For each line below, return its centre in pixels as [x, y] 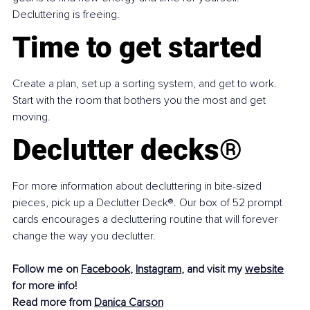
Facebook [106, 270]
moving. [31, 117]
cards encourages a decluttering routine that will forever [147, 220]
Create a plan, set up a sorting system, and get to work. [146, 84]
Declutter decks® [127, 150]
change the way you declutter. [84, 236]
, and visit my [213, 270]
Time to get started [137, 48]
